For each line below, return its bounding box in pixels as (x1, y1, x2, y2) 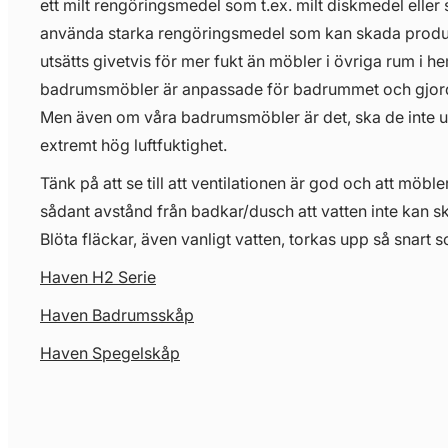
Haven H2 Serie (40, 267, 156, 287)
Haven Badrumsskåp (40, 305, 194, 325)
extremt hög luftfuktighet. (40, 135, 227, 155)
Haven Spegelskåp (40, 343, 180, 363)
